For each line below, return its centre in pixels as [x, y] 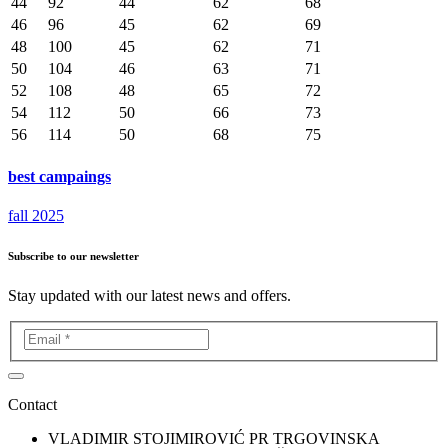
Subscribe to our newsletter [73, 256]
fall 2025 [36, 216]
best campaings [59, 177]
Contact [32, 404]
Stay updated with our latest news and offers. [149, 296]
